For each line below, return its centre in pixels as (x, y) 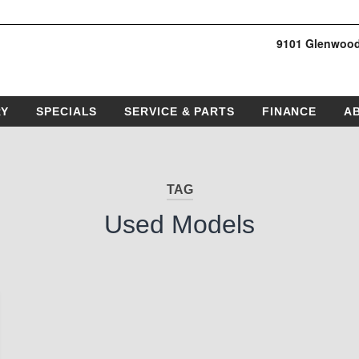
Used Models (179, 225)
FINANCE (289, 111)
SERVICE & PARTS (179, 111)
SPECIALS (67, 111)
